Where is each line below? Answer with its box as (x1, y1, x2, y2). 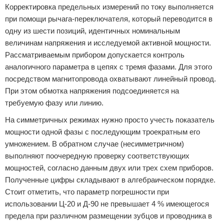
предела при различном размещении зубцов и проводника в (5, 211, 212, 220)
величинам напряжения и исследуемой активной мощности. (5, 38, 211, 47)
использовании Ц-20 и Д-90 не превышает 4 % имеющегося (5, 199, 209, 208)
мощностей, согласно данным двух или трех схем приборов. (5, 163, 213, 172)
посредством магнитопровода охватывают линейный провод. (5, 74, 216, 83)
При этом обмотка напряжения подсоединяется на (5, 86, 179, 95)
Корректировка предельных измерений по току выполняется (5, 2, 213, 11)
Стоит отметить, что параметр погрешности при (5, 187, 169, 196)
